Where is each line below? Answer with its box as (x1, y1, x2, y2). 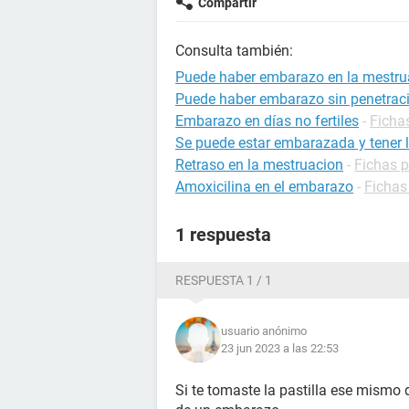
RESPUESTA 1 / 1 (175, 273, 272, 288)
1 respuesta (175, 224, 271, 246)
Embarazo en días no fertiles (175, 112, 359, 130)
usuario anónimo (221, 324, 307, 338)
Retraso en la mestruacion (175, 156, 343, 173)
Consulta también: (175, 42, 293, 59)
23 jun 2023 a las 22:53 (221, 341, 339, 355)
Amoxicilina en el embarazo (175, 178, 353, 195)
